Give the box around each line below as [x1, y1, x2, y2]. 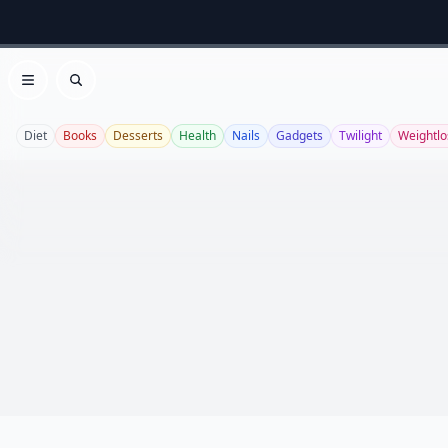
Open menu [26, 79, 117, 102]
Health [179, 127, 216, 144]
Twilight [339, 127, 382, 144]
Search [74, 79, 127, 102]
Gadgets [276, 127, 323, 144]
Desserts [113, 127, 163, 144]
